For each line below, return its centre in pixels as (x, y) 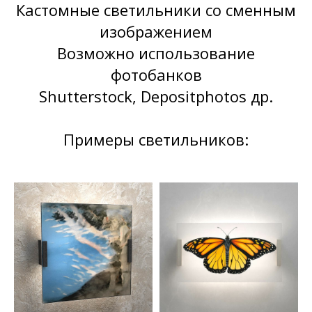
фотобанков (156, 74)
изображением (156, 31)
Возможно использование (156, 53)
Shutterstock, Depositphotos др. (156, 96)
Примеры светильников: (156, 139)
